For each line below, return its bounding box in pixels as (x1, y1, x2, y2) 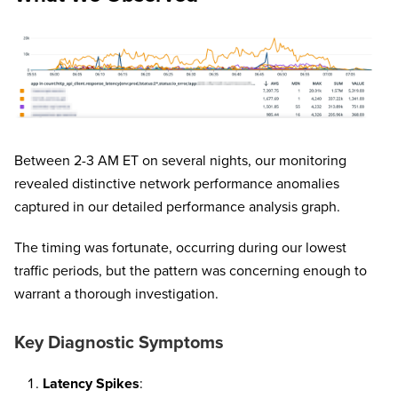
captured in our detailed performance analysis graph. (14, 198, 340, 217)
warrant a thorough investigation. (14, 285, 219, 304)
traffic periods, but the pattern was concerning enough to (14, 262, 367, 281)
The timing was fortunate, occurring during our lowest (14, 239, 346, 258)
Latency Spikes (43, 375, 139, 394)
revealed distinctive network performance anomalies (14, 175, 339, 194)
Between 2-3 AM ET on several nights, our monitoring (14, 152, 346, 171)
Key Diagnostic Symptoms (14, 332, 224, 354)
